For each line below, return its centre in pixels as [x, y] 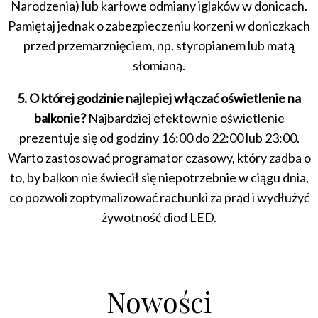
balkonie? [60, 118]
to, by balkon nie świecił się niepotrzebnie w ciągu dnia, [159, 178]
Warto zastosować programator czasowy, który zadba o [159, 158]
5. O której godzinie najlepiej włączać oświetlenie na [159, 98]
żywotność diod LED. [159, 218]
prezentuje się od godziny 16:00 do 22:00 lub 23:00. [159, 138]
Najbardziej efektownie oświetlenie [185, 118]
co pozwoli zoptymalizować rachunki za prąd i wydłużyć [159, 198]
